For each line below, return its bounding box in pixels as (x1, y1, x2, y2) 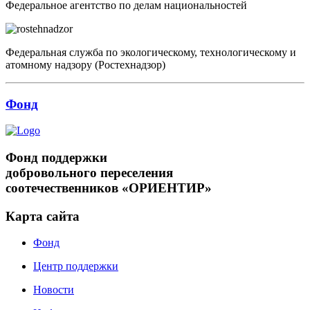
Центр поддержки (33, 260, 118, 273)
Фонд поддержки (6, 149, 107, 165)
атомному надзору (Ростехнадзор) (6, 58, 165, 71)
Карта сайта (6, 208, 80, 224)
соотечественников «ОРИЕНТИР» (6, 180, 212, 195)
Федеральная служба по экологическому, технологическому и (6, 46, 296, 58)
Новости (33, 284, 74, 296)
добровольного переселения (6, 165, 173, 180)
